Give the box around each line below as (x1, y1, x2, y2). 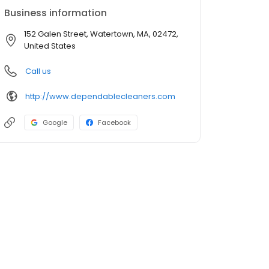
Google (43, 118, 67, 127)
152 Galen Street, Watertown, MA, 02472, (24, 28, 178, 40)
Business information (4, 6, 107, 20)
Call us (25, 65, 51, 77)
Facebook (98, 118, 131, 127)
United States (24, 40, 76, 52)
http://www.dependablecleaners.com (25, 90, 175, 102)
